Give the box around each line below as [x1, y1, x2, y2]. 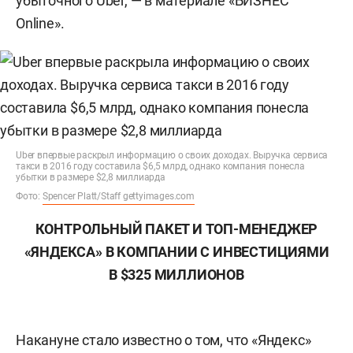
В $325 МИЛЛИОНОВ [109, 266, 244, 283]
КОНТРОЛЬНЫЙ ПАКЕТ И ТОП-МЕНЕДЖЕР [35, 221, 318, 237]
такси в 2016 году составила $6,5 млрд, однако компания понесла [16, 161, 305, 172]
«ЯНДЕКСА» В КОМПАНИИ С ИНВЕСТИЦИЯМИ [24, 243, 329, 260]
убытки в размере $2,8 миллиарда [16, 172, 165, 183]
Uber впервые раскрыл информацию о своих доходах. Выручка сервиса [16, 150, 329, 161]
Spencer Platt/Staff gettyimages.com [42, 191, 195, 202]
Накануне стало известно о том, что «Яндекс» [16, 332, 311, 348]
